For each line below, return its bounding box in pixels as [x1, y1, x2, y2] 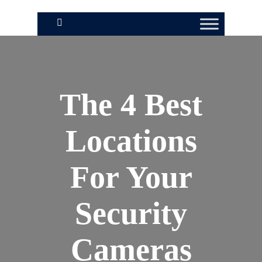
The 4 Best [60, 87, 202, 122]
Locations [65, 123, 197, 158]
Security [75, 196, 187, 231]
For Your [70, 160, 192, 195]
